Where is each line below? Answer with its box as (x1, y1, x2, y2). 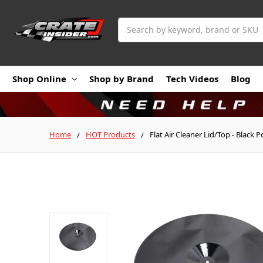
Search (118, 18, 145, 29)
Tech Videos (166, 72, 218, 85)
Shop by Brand (89, 72, 154, 85)
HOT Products (86, 129, 135, 140)
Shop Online (12, 72, 66, 85)
